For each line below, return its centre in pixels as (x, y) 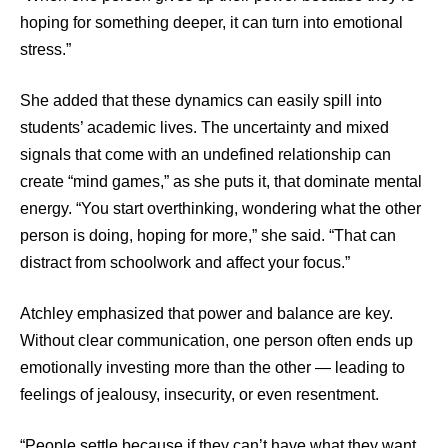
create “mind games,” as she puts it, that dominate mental (221, 181)
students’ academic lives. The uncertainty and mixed (204, 127)
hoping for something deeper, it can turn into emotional (211, 22)
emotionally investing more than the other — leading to (212, 367)
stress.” (45, 49)
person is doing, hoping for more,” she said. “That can (208, 235)
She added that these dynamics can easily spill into (201, 100)
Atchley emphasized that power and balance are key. (206, 313)
